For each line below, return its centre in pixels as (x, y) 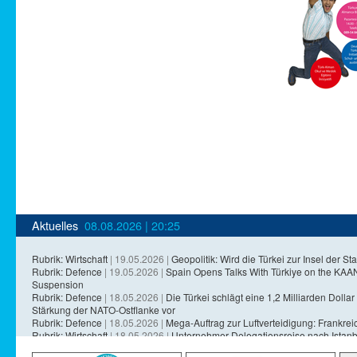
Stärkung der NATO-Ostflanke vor (104, 309)
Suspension (58, 284)
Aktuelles (55, 225)
